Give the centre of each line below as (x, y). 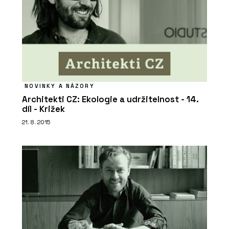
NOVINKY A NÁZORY (60, 86)
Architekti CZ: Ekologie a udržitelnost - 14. (110, 99)
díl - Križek (43, 109)
